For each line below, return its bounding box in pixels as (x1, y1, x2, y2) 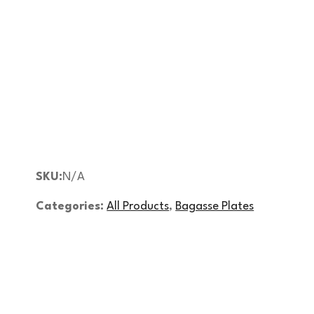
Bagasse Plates (175, 200, 254, 212)
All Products (107, 200, 170, 212)
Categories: (36, 200, 104, 212)
